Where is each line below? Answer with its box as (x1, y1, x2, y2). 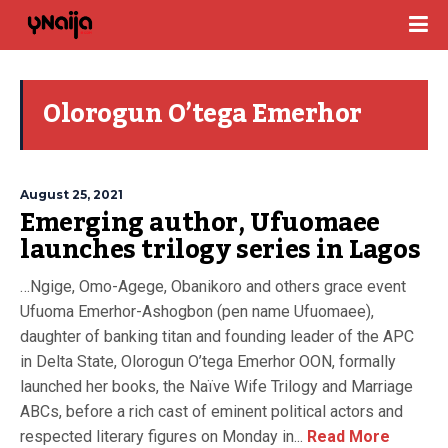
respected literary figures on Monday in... (20, 427, 303, 446)
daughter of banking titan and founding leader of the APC (20, 327, 414, 346)
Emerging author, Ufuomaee (20, 198, 381, 248)
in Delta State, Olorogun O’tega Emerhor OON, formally (20, 352, 396, 371)
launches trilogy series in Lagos (20, 225, 421, 275)
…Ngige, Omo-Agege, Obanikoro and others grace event (20, 277, 406, 296)
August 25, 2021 (20, 187, 123, 202)
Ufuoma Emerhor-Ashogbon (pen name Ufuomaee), (20, 302, 374, 321)
